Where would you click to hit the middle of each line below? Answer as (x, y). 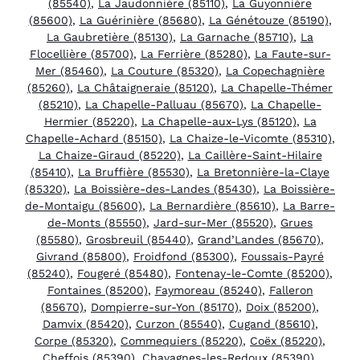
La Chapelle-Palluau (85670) (164, 104)
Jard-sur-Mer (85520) (213, 222)
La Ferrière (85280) (194, 53)
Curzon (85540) (178, 323)
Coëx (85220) (286, 340)
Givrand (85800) (81, 256)
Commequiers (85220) (182, 340)
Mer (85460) (70, 70)
